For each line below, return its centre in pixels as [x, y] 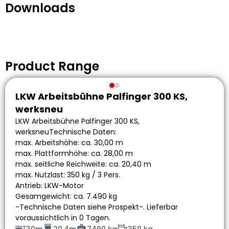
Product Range [52, 66]
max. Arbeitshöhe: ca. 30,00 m [69, 143]
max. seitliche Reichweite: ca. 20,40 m [83, 164]
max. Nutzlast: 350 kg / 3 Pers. [68, 175]
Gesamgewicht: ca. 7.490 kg [66, 197]
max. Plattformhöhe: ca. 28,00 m [74, 154]
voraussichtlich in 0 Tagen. [63, 218]
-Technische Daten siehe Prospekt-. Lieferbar [97, 207]
